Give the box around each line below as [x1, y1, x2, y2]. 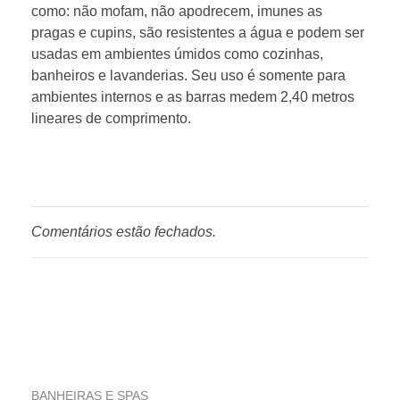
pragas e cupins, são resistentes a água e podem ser [31, 25, 364, 41]
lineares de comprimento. [31, 111, 191, 127]
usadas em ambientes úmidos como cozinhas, [31, 46, 323, 62]
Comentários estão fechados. [31, 224, 216, 240]
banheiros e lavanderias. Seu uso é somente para [31, 68, 346, 84]
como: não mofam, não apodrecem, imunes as [31, 4, 322, 20]
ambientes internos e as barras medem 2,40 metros [31, 89, 354, 105]
